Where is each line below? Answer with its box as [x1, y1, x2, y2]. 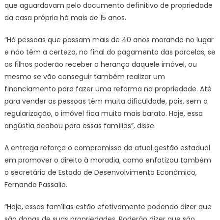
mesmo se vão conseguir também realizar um [4, 72, 165, 82]
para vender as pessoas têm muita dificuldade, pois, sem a [4, 96, 208, 106]
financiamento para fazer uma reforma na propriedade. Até [4, 84, 212, 94]
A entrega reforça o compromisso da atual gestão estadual [4, 143, 210, 153]
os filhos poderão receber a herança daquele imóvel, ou [4, 59, 197, 69]
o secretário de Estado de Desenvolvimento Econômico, [4, 167, 197, 177]
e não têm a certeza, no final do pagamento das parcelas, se [4, 47, 216, 57]
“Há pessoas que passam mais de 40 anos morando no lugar [4, 35, 214, 45]
